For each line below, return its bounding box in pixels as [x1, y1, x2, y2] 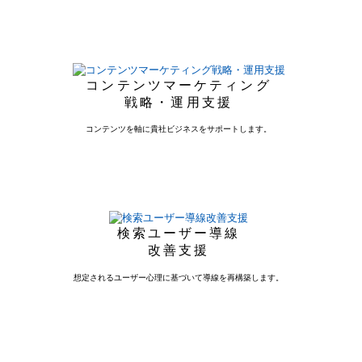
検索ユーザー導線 [116, 226, 241, 241]
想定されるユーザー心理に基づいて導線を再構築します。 [74, 273, 284, 283]
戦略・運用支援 [124, 95, 233, 109]
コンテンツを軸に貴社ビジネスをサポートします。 [86, 124, 271, 134]
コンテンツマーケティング [86, 78, 271, 92]
